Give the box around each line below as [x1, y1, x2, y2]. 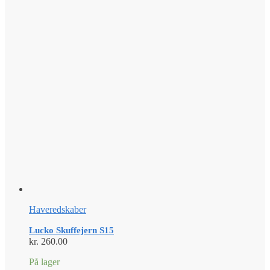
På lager [29, 256, 60, 267]
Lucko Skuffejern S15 [29, 225, 114, 235]
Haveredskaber [29, 204, 86, 215]
